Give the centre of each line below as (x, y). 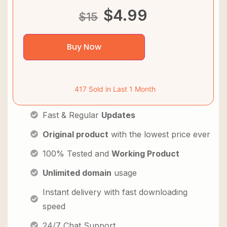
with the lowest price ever (159, 134)
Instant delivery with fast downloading (115, 192)
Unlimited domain (77, 173)
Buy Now (84, 47)
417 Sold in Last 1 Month (115, 89)
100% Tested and (77, 153)
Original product (75, 134)
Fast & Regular (72, 115)
